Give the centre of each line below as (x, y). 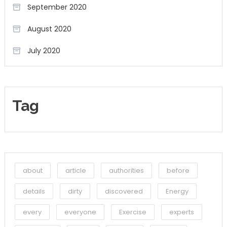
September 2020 (57, 7)
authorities (126, 171)
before (178, 171)
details (34, 192)
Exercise (133, 212)
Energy (177, 192)
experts (181, 212)
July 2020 (44, 51)
